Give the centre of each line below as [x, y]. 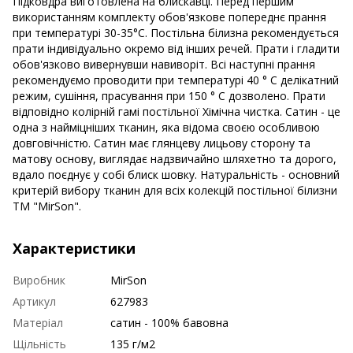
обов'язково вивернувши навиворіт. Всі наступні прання [164, 64]
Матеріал [38, 322]
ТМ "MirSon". [47, 206]
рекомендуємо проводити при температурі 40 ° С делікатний [176, 80]
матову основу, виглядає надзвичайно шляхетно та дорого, [175, 158]
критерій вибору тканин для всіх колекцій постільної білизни [175, 190]
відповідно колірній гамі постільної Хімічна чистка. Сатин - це [176, 111]
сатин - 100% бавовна [169, 322]
